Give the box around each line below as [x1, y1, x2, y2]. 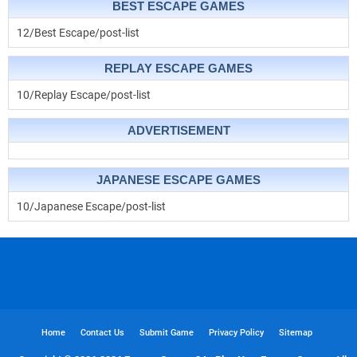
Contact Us [80, 328, 124, 339]
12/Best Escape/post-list [17, 26, 139, 40]
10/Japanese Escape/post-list [17, 200, 166, 214]
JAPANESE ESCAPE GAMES [96, 173, 261, 187]
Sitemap [278, 328, 312, 339]
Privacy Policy [208, 328, 264, 339]
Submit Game [139, 328, 194, 339]
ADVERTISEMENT [127, 124, 230, 138]
